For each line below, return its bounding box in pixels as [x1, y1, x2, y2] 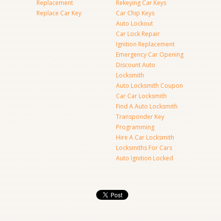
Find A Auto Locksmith [116, 102, 178, 110]
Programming [116, 123, 154, 131]
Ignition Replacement [116, 40, 175, 48]
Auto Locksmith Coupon [116, 81, 183, 90]
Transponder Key [116, 112, 164, 121]
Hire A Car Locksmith [116, 133, 174, 142]
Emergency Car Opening [116, 50, 184, 59]
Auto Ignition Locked [116, 154, 173, 162]
